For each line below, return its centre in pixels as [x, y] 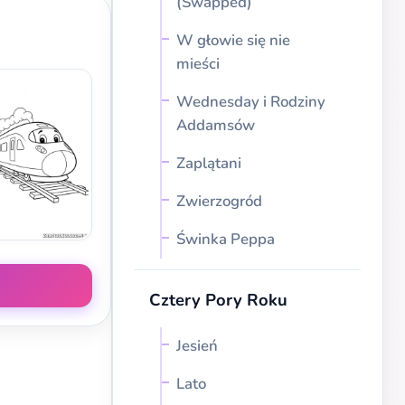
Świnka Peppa [226, 239]
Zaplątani [209, 163]
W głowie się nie [233, 40]
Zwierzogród [219, 201]
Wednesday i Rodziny [251, 102]
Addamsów [216, 125]
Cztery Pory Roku [218, 300]
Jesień [197, 346]
